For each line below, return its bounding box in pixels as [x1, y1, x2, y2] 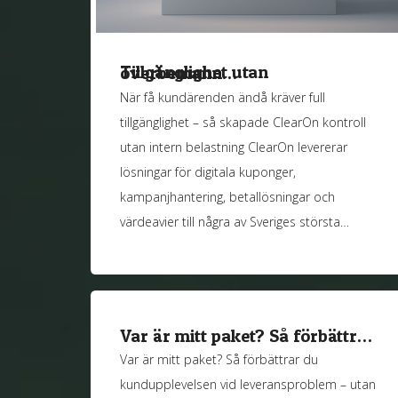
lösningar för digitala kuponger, [120, 163, 297, 180]
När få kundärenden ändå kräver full [120, 88, 326, 106]
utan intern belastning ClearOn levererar [120, 138, 348, 155]
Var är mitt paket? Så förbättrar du [120, 351, 319, 369]
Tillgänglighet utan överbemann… [120, 61, 238, 84]
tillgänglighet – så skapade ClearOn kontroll [120, 113, 367, 131]
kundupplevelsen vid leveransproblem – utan [120, 376, 377, 394]
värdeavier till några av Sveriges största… [120, 212, 350, 230]
